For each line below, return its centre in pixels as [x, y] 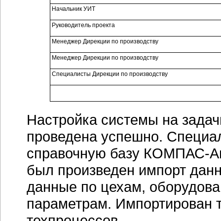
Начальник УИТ [73, 9]
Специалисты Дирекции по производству [110, 74]
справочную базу [85, 153]
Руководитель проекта [83, 25]
